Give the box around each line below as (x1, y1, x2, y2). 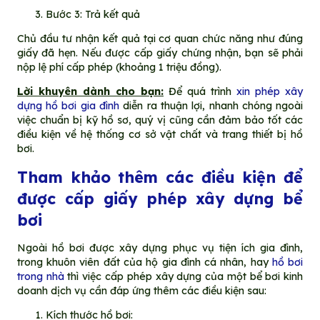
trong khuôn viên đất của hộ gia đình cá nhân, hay (16, 255, 272, 269)
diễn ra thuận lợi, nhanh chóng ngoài (119, 99, 304, 113)
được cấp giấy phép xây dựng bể (16, 188, 304, 208)
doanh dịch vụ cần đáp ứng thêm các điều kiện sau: (16, 284, 266, 297)
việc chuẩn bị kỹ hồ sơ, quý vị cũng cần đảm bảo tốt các (16, 114, 304, 127)
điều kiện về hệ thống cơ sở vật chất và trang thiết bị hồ (16, 128, 304, 141)
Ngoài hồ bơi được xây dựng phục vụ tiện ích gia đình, (16, 241, 304, 254)
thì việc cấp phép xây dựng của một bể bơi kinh (64, 269, 304, 283)
